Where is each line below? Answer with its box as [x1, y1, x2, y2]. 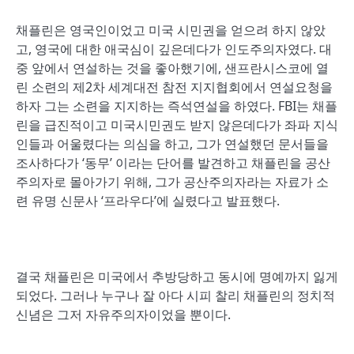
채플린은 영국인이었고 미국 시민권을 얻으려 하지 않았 [16, 21, 326, 39]
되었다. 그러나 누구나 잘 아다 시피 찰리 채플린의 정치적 [16, 287, 335, 304]
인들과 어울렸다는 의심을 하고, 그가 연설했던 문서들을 [16, 135, 329, 153]
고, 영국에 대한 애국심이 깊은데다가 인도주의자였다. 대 [16, 40, 332, 58]
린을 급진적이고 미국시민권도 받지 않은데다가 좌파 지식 [16, 116, 338, 134]
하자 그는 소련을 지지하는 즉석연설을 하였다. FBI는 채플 [16, 97, 337, 115]
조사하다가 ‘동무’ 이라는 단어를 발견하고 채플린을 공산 [16, 154, 330, 171]
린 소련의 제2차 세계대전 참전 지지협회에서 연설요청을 [16, 78, 333, 96]
